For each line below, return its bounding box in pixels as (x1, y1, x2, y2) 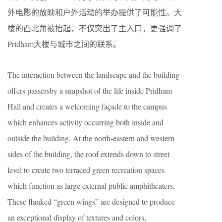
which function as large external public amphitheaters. (7, 180, 175, 191)
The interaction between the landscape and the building (7, 69, 179, 80)
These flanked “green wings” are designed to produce (7, 196, 175, 207)
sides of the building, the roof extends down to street (7, 148, 169, 159)
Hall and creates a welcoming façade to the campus (7, 101, 167, 111)
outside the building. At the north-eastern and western (7, 132, 174, 143)
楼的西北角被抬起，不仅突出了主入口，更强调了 (7, 22, 182, 33)
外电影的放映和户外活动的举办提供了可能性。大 (7, 6, 182, 17)
